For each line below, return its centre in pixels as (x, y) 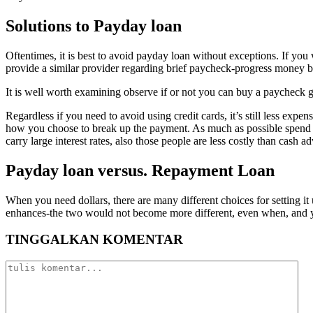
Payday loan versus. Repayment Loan (140, 170)
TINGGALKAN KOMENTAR (94, 240)
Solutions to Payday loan (94, 26)
